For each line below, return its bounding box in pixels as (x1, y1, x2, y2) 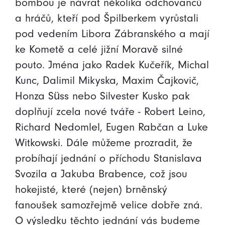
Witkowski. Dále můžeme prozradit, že (15, 136, 192, 149)
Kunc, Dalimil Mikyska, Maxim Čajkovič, (15, 74, 199, 87)
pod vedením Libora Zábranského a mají (15, 27, 209, 40)
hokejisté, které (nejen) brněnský (15, 183, 167, 196)
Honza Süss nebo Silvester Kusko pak (15, 89, 190, 102)
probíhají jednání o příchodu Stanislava (15, 152, 202, 165)
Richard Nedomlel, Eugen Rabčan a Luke (15, 121, 208, 134)
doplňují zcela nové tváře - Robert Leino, (15, 105, 205, 118)
